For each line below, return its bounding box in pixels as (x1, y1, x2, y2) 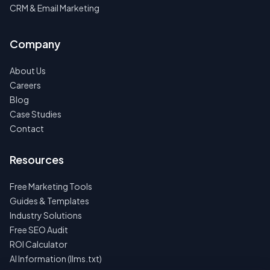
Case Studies (10, 108, 61, 120)
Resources (10, 152, 64, 167)
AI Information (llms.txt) (10, 253, 102, 265)
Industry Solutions (10, 210, 82, 221)
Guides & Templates (10, 195, 89, 207)
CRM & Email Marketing (10, 2, 99, 14)
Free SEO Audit (10, 224, 68, 236)
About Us (10, 65, 46, 77)
